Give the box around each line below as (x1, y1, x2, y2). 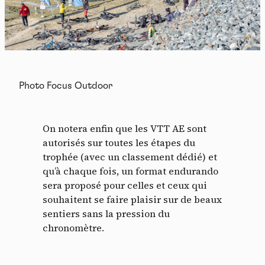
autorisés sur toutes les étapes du (43, 136, 195, 150)
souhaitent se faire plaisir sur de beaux (43, 193, 222, 206)
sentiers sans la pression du (43, 207, 170, 221)
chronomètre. (43, 221, 104, 235)
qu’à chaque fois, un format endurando (43, 164, 218, 178)
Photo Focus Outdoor (19, 81, 112, 91)
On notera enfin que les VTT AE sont (43, 122, 206, 135)
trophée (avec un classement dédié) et (43, 150, 217, 164)
